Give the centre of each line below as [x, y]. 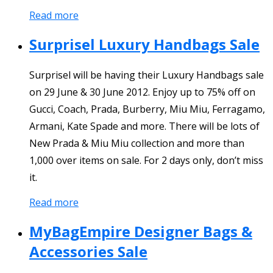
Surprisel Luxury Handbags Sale [144, 44]
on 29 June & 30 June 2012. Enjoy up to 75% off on [142, 92]
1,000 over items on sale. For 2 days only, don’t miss [146, 160]
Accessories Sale [88, 251]
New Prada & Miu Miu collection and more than [137, 143]
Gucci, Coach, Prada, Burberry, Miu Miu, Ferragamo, [147, 109]
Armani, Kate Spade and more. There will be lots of [144, 126]
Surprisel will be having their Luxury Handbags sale [147, 75]
